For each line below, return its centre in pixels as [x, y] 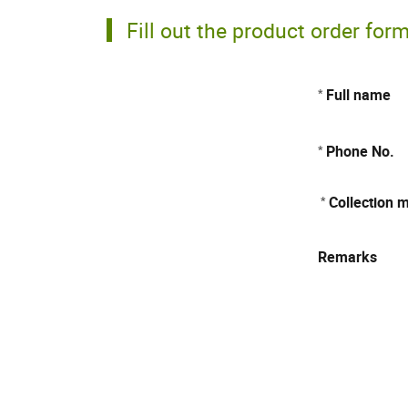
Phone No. [360, 151]
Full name [358, 95]
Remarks [347, 256]
